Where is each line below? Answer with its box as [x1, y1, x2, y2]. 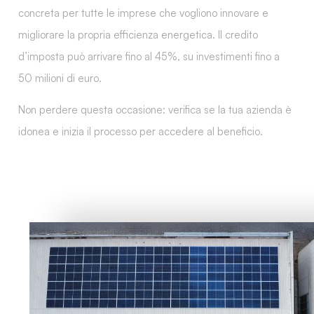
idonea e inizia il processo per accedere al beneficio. [18, 124, 263, 138]
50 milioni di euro [18, 71, 99, 85]
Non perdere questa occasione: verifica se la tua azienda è [18, 102, 292, 116]
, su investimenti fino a [177, 49, 280, 63]
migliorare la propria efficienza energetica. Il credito [18, 27, 258, 41]
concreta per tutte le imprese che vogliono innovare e [18, 6, 268, 20]
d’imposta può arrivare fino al [18, 49, 155, 63]
